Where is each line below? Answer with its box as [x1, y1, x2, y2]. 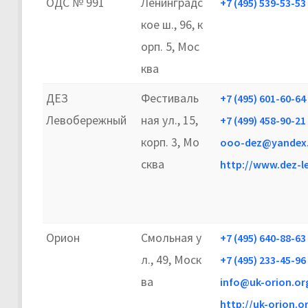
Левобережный [46, 111, 126, 128]
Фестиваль [141, 89, 199, 106]
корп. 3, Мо [141, 133, 199, 150]
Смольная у [141, 229, 201, 245]
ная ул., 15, [141, 111, 198, 128]
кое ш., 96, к [141, 16, 203, 32]
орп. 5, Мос [141, 38, 199, 54]
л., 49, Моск [141, 251, 201, 267]
